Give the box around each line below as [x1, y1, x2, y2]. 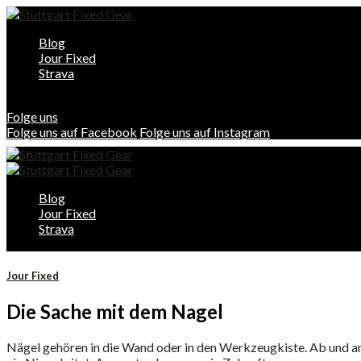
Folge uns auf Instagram [139, 124, 270, 139]
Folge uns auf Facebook [6, 124, 137, 139]
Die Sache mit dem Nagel [6, 300, 223, 324]
